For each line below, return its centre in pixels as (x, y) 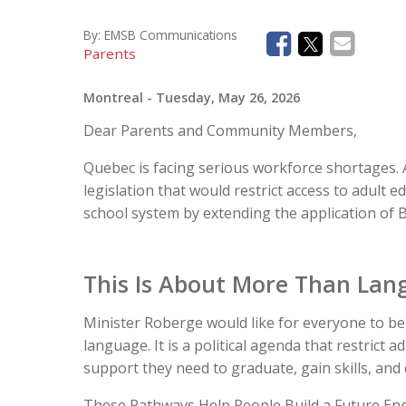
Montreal (113, 98)
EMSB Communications (171, 35)
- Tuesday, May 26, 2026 (223, 98)
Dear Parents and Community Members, (220, 131)
